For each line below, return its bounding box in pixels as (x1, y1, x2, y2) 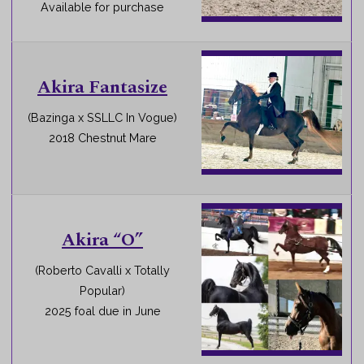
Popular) (80, 283, 126, 297)
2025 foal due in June (44, 303, 161, 318)
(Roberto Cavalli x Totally (35, 262, 171, 277)
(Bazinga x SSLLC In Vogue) (28, 110, 178, 124)
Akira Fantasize (37, 74, 168, 102)
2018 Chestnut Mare (48, 130, 157, 145)
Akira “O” (62, 227, 144, 254)
